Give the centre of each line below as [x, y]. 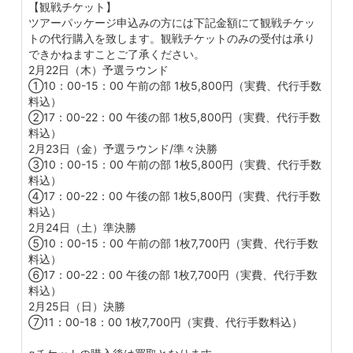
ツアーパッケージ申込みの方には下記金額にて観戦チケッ [172, 23]
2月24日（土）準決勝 [82, 228]
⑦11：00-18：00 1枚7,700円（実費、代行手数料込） [165, 322]
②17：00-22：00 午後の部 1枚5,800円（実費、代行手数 [175, 117]
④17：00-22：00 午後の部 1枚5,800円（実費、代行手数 [175, 196]
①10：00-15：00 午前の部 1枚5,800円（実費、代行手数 [175, 86]
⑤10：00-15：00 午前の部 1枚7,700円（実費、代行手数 [173, 243]
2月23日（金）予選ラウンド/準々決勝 [123, 149]
